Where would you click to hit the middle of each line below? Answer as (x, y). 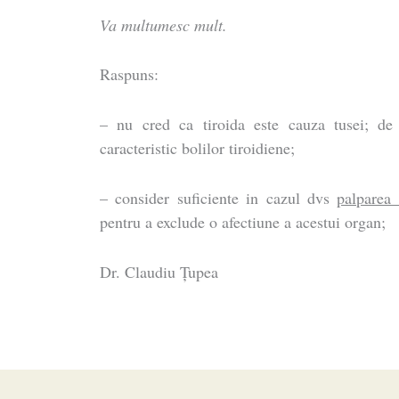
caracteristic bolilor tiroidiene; (198, 148)
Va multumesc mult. (164, 24)
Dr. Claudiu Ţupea (159, 271)
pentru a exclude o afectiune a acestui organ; (243, 221)
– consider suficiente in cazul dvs (219, 197)
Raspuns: (130, 74)
